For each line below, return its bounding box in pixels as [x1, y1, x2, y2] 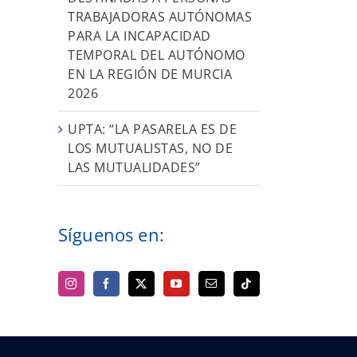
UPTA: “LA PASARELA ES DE [68, 120, 237, 138]
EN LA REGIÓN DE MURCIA [68, 65, 232, 83]
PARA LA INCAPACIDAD [68, 26, 211, 45]
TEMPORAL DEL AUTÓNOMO [68, 45, 245, 64]
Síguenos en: [58, 222, 164, 246]
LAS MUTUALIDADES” [68, 158, 201, 176]
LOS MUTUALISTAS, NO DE [68, 139, 233, 157]
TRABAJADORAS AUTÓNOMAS [68, 7, 252, 25]
